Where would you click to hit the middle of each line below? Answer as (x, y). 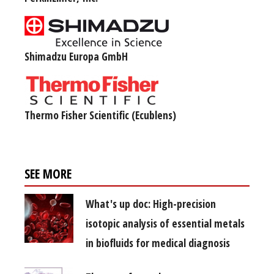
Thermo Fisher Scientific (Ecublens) (100, 115)
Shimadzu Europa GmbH (76, 57)
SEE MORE (48, 174)
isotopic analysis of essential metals (165, 224)
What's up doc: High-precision (151, 204)
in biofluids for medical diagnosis (158, 243)
